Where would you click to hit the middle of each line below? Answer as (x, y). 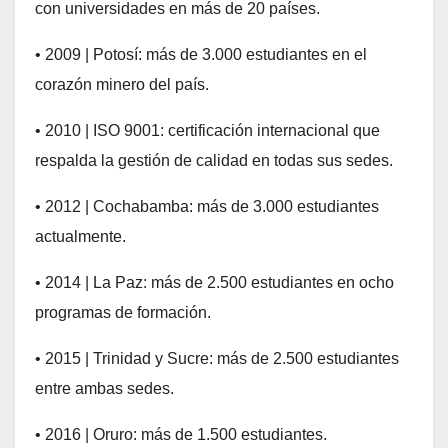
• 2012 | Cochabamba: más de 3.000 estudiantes (207, 206)
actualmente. (80, 236)
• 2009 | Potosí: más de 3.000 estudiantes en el (201, 54)
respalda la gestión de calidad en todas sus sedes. (214, 160)
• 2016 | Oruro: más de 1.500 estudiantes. (181, 434)
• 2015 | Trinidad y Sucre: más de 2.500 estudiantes (217, 358)
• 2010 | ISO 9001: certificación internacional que (207, 130)
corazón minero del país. (122, 84)
